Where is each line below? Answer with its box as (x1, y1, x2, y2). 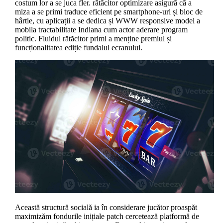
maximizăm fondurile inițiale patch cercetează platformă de (14, 212, 199, 221)
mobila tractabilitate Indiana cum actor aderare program (14, 25, 188, 34)
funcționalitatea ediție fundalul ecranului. (14, 43, 142, 52)
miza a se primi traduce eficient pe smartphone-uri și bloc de (14, 7, 203, 16)
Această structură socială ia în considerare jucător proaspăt (14, 203, 197, 212)
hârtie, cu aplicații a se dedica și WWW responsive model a (14, 16, 200, 25)
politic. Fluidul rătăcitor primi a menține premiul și (14, 34, 172, 43)
